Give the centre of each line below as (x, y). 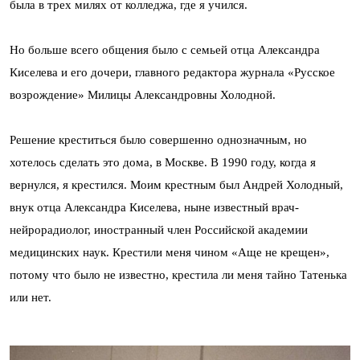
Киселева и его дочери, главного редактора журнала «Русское (172, 72)
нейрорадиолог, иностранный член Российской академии (159, 229)
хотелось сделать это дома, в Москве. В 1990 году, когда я (163, 162)
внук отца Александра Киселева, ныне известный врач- (154, 207)
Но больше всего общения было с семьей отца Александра (165, 49)
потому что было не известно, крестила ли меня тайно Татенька (178, 274)
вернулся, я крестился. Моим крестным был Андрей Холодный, (176, 184)
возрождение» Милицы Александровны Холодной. (143, 94)
